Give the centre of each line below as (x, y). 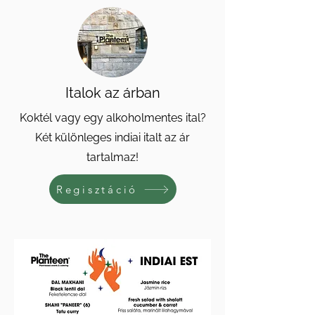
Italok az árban (112, 93)
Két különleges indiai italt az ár (112, 137)
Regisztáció (97, 189)
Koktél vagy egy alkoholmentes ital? (112, 118)
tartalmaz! (112, 157)
